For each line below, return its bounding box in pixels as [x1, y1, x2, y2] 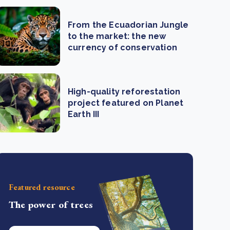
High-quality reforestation [68, 86, 181, 97]
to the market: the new [68, 31, 166, 41]
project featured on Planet [68, 98, 184, 108]
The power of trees [9, 198, 93, 211]
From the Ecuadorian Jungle [68, 20, 189, 30]
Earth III [68, 109, 100, 119]
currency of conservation [68, 42, 177, 52]
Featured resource [9, 181, 75, 193]
